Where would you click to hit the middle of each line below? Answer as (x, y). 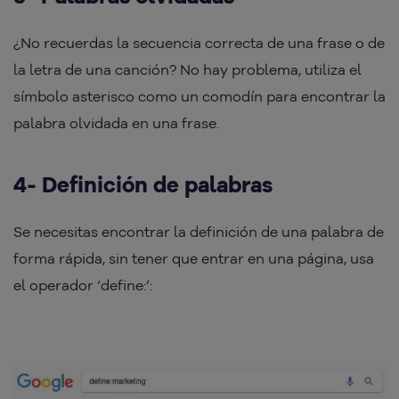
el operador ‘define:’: (83, 285)
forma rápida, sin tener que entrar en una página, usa (194, 259)
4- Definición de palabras (143, 185)
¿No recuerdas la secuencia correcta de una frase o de (199, 43)
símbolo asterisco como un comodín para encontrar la (199, 97)
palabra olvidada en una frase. (116, 123)
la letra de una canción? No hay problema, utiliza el (187, 70)
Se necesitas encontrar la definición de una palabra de (199, 232)
